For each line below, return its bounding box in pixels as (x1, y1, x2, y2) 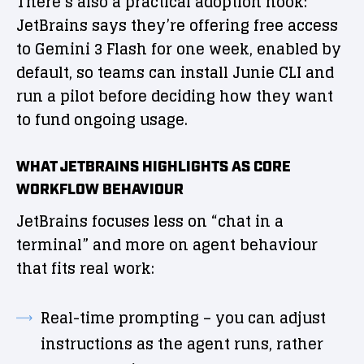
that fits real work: (16, 255, 154, 282)
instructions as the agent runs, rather (41, 331, 323, 357)
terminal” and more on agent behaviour (16, 232, 318, 258)
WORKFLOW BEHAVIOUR (16, 180, 184, 201)
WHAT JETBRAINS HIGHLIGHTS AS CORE (16, 158, 291, 178)
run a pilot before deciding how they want (16, 83, 333, 110)
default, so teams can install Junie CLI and (16, 59, 334, 86)
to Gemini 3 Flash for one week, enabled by (16, 36, 341, 63)
